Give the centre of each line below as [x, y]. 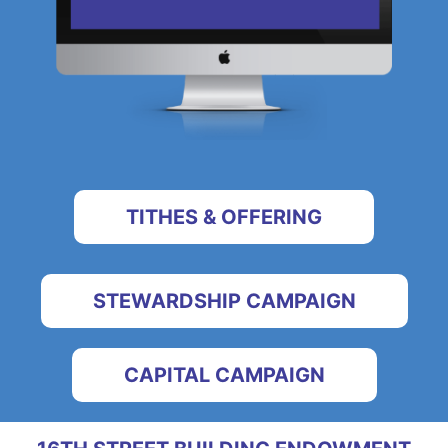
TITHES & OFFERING [224, 216]
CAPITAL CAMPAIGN [224, 374]
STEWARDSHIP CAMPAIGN [224, 300]
